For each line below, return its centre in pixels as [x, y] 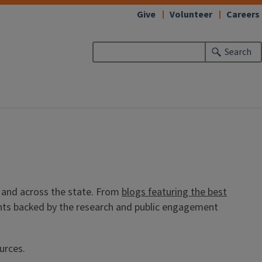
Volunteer [191, 15]
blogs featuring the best [174, 192]
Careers [243, 15]
